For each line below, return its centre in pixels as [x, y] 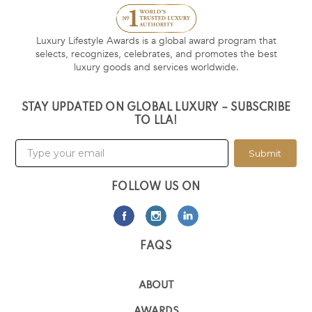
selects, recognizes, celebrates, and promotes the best [156, 54]
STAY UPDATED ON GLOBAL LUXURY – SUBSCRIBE [156, 108]
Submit [265, 154]
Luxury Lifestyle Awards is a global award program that [156, 41]
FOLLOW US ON [156, 188]
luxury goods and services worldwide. [156, 68]
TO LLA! [156, 122]
